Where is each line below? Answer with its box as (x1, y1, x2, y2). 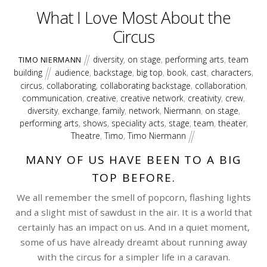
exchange (61, 105, 98, 117)
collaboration (194, 80, 246, 92)
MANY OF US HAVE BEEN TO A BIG (26, 152, 241, 168)
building (14, 66, 43, 78)
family (102, 105, 125, 117)
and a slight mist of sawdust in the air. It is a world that (15, 206, 252, 219)
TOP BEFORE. (91, 170, 176, 186)
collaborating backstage (100, 80, 191, 92)
